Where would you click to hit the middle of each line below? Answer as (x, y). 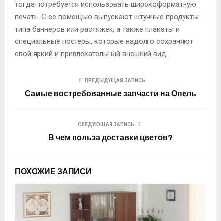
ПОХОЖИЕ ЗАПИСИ (53, 171)
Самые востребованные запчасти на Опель (110, 93)
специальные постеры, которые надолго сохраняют (104, 41)
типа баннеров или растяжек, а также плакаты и (97, 29)
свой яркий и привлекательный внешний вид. (91, 54)
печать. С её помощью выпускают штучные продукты (107, 17)
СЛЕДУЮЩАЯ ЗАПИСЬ (106, 124)
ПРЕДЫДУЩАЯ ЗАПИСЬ (115, 80)
